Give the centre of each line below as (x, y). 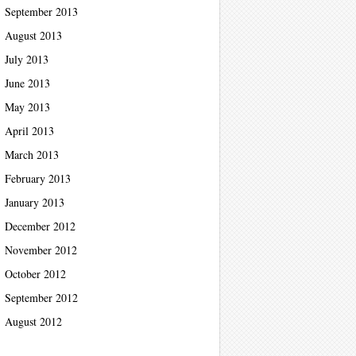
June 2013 (27, 83)
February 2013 (38, 178)
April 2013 (29, 131)
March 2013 (32, 155)
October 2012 (35, 274)
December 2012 (40, 226)
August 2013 (33, 35)
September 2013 (41, 12)
